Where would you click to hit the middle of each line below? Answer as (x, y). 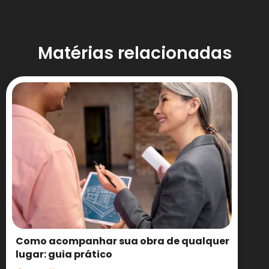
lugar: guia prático (64, 254)
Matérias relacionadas (134, 53)
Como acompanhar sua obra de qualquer (122, 241)
